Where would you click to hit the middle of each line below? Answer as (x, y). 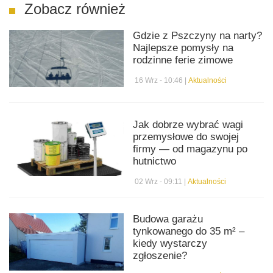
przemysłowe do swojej (186, 136)
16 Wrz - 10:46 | (161, 80)
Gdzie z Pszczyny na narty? (198, 35)
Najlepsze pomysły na (183, 48)
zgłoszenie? (160, 255)
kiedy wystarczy (170, 243)
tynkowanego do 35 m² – (189, 231)
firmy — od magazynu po (190, 149)
